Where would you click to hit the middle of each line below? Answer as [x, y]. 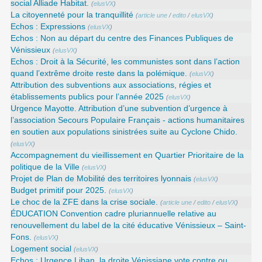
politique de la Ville [45, 167]
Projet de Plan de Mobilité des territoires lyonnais [101, 178]
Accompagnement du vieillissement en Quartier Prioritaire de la [127, 155]
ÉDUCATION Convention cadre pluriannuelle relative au [114, 213]
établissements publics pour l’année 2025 [87, 96]
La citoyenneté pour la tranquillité [72, 15]
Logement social [41, 249]
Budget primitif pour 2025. [59, 190]
